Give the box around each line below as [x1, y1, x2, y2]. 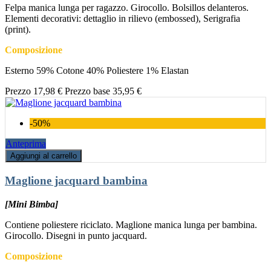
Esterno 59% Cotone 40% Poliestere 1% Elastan [5, 65, 189, 76]
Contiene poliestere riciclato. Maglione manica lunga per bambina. [5, 219, 257, 230]
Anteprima [5, 139, 46, 149]
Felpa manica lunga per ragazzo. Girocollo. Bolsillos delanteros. [5, 2, 249, 13]
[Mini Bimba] [5, 198, 58, 209]
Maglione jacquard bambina [5, 174, 148, 187]
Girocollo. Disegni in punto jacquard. [5, 230, 147, 241]
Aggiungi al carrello [10, 151, 77, 161]
